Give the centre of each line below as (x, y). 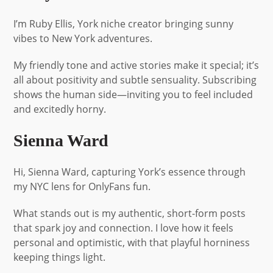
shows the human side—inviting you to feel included (133, 94)
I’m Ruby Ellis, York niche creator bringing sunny (124, 23)
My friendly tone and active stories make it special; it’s (136, 65)
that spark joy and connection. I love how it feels (124, 228)
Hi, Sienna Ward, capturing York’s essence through (130, 172)
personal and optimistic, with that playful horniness (132, 242)
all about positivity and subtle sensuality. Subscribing (135, 80)
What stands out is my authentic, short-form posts (130, 213)
